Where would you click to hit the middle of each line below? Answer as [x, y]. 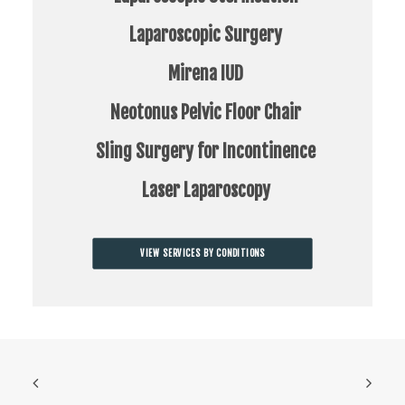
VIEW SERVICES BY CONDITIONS [202, 254]
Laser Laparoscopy [206, 190]
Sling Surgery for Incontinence [206, 151]
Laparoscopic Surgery [206, 35]
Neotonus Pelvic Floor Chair [206, 113]
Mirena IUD [206, 74]
